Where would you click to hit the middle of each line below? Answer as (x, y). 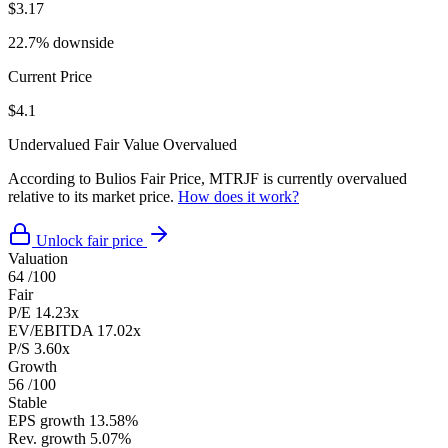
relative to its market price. (93, 196)
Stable (27, 402)
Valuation (38, 258)
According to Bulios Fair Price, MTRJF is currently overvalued (207, 178)
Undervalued (49, 144)
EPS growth (46, 420)
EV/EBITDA (50, 330)
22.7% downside (61, 42)
